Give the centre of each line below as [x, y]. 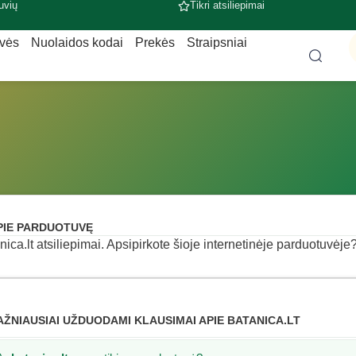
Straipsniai [217, 43]
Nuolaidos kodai [77, 43]
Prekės [155, 43]
